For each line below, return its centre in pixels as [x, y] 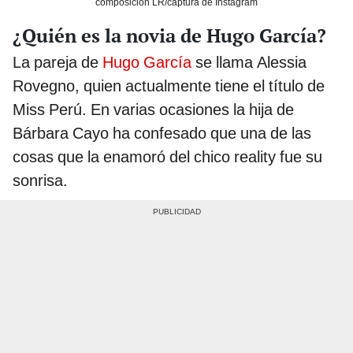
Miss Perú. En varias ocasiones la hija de [153, 110]
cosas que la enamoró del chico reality [144, 157]
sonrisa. [40, 181]
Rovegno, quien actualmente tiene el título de [169, 86]
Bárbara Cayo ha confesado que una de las [162, 134]
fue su [301, 157]
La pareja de [58, 63]
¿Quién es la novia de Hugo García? [169, 36]
